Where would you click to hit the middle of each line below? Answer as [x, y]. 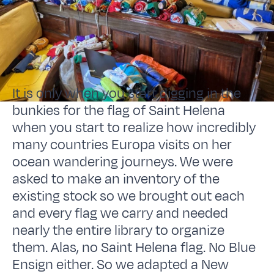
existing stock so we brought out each [129, 196]
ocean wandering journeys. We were [123, 162]
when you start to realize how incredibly [134, 128]
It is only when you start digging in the [127, 93]
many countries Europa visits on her [122, 145]
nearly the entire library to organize [119, 230]
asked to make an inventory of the [116, 179]
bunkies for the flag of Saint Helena [119, 110]
